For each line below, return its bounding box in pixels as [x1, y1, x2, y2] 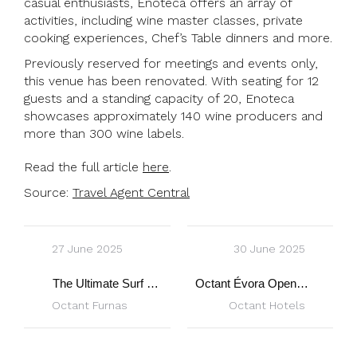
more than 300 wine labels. [24, 126, 184, 141]
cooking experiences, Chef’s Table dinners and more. [24, 30, 332, 45]
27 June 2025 [52, 242, 123, 255]
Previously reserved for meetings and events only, [24, 56, 318, 71]
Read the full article [24, 159, 143, 175]
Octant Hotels [229, 299, 305, 312]
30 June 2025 [233, 242, 305, 255]
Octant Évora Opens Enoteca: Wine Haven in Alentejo [296, 276, 308, 290]
